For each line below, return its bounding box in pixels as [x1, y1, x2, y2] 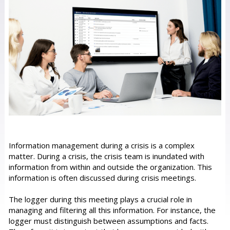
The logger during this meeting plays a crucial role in [8, 194, 192, 204]
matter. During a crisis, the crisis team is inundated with [8, 150, 204, 161]
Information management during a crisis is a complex [8, 140, 195, 150]
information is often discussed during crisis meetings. [8, 172, 196, 183]
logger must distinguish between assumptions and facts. [8, 215, 208, 226]
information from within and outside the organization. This [8, 161, 212, 172]
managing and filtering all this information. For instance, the [8, 204, 216, 215]
